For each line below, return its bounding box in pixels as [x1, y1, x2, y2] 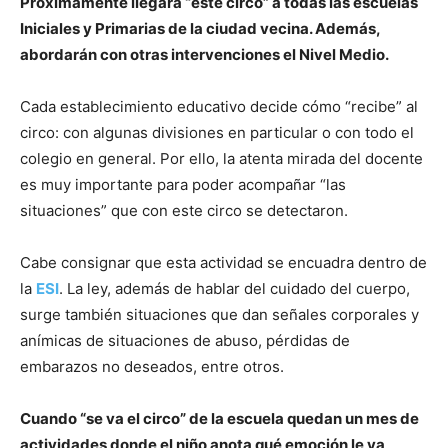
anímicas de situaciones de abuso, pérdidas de [20, 331, 350, 351]
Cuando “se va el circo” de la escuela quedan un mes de [20, 409, 419, 429]
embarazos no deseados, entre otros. [20, 357, 284, 377]
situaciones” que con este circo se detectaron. [20, 201, 348, 221]
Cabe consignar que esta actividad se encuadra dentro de [20, 253, 427, 273]
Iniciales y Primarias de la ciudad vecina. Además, [20, 19, 380, 39]
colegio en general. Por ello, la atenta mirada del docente [20, 149, 423, 169]
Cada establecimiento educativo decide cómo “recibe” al [20, 97, 418, 117]
